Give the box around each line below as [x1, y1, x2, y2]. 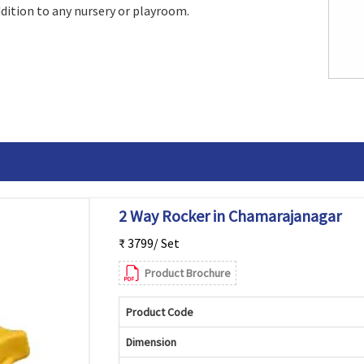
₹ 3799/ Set [118, 235, 180, 251]
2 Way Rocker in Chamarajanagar [118, 206, 341, 226]
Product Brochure [144, 266, 231, 280]
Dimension [125, 335, 176, 349]
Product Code [125, 305, 193, 319]
